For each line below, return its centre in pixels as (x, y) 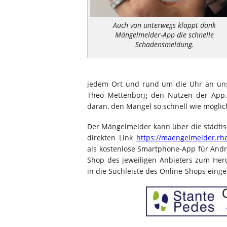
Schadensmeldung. (164, 44)
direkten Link (112, 138)
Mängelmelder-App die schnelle (164, 34)
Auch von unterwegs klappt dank (164, 25)
